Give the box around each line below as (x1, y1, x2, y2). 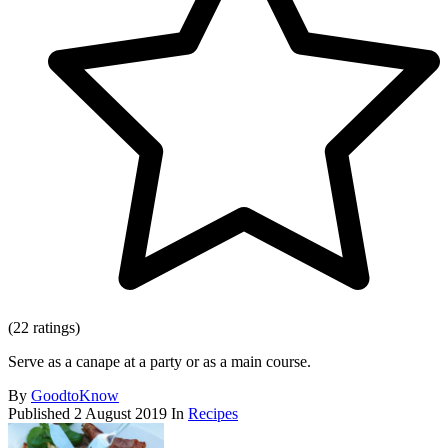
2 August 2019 (74, 405, 167, 423)
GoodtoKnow (31, 387, 119, 405)
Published (8, 405, 74, 423)
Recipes (188, 405, 238, 423)
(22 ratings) (8, 319, 80, 337)
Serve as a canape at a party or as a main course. (8, 353, 311, 371)
